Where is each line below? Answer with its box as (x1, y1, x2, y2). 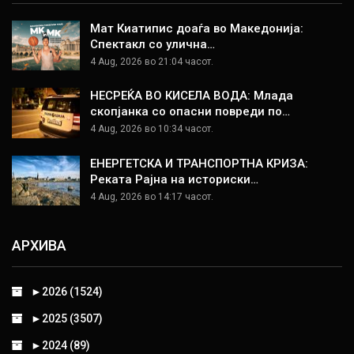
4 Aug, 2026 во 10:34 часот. (90, 123, 213, 135)
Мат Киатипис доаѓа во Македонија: (90, 21, 303, 36)
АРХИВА (12, 236, 66, 254)
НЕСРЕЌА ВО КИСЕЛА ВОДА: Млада (90, 88, 293, 104)
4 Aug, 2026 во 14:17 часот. (90, 190, 213, 202)
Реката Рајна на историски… (90, 171, 258, 186)
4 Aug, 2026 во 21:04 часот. (90, 55, 213, 67)
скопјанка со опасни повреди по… (90, 104, 290, 119)
